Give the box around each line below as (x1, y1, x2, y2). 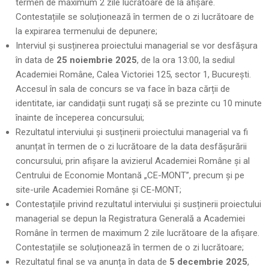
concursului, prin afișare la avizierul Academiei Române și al (16, 156, 250, 166)
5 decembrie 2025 (169, 256, 248, 267)
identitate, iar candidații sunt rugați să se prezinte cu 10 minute (16, 98, 262, 109)
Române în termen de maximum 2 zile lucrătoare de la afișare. (16, 228, 260, 238)
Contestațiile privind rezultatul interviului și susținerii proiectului (16, 199, 262, 210)
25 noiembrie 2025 (56, 55, 138, 65)
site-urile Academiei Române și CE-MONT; (16, 184, 182, 195)
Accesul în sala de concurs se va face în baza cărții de (16, 83, 231, 94)
